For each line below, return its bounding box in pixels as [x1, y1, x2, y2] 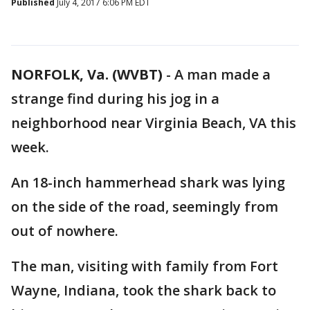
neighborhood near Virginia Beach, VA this [11, 113, 296, 132]
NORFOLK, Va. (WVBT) [11, 65, 163, 84]
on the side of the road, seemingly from [11, 197, 278, 216]
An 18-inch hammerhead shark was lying [11, 173, 285, 192]
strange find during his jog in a [11, 89, 219, 108]
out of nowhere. [11, 221, 118, 240]
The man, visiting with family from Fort [11, 257, 278, 275]
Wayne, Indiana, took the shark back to [11, 281, 276, 300]
